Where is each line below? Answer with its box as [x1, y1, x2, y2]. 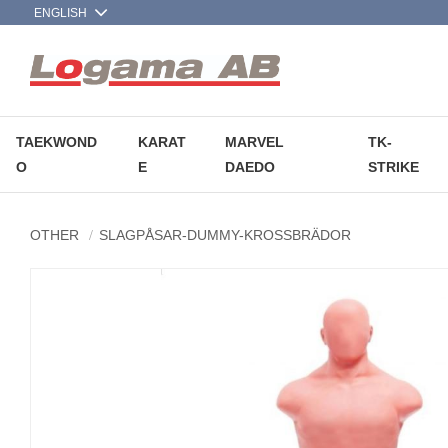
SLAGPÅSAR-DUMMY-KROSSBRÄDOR [98, 227, 351, 244]
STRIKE [367, 158, 419, 175]
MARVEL [225, 133, 285, 150]
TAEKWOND [16, 133, 97, 150]
